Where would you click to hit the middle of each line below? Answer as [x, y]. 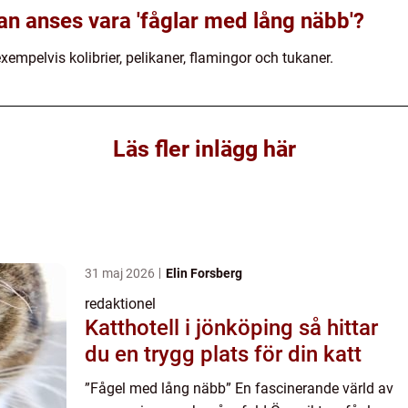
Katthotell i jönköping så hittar [192, 327]
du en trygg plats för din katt [223, 354]
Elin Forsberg [204, 273]
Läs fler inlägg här [204, 148]
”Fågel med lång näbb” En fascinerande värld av [239, 388]
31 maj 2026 [121, 273]
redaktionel [120, 303]
